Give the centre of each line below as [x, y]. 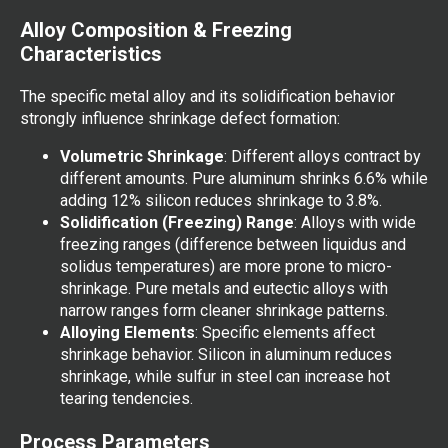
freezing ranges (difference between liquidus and [233, 244]
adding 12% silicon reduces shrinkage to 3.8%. [221, 200]
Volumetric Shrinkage [142, 156]
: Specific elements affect [285, 332]
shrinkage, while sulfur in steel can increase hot [225, 376]
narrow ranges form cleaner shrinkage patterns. [224, 310]
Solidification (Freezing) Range [177, 222]
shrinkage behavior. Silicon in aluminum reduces [226, 354]
